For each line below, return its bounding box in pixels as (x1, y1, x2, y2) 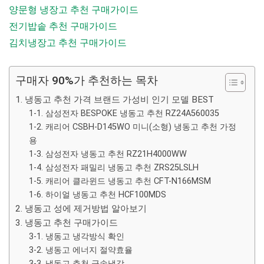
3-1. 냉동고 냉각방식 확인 (28, 231, 124, 242)
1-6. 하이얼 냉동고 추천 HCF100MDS (28, 189, 166, 200)
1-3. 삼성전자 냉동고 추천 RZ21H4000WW (28, 148, 187, 159)
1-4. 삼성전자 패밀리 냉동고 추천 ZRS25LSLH (28, 162, 199, 173)
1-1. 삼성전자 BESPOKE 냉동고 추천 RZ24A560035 (28, 108, 219, 118)
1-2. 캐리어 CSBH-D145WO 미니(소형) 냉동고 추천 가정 (28, 121, 236, 132)
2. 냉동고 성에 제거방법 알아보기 (15, 203, 147, 214)
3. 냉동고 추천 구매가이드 (15, 217, 118, 228)
